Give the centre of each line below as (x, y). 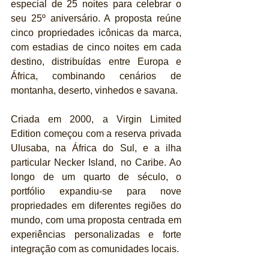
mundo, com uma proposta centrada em (96, 220)
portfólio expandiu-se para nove (96, 192)
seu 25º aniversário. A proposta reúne (96, 19)
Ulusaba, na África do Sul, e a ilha (96, 148)
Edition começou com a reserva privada (96, 134)
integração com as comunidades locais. (95, 249)
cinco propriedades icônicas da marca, (96, 33)
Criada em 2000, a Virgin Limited (96, 119)
